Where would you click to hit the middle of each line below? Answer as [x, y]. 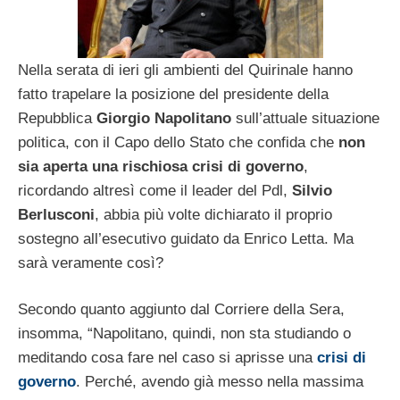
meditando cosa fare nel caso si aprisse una [167, 358]
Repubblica [57, 118]
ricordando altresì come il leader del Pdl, [155, 190]
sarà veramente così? [91, 262]
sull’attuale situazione [305, 118]
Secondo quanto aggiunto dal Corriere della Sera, [181, 310]
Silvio [312, 190]
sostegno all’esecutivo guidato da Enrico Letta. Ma [186, 238]
